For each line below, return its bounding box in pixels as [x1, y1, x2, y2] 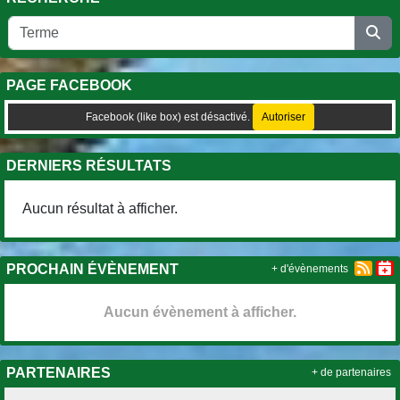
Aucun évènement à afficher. [104, 304, 296, 320]
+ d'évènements [271, 262, 348, 274]
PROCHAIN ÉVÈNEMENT [6, 261, 179, 277]
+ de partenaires [312, 366, 391, 378]
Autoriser [262, 110, 305, 123]
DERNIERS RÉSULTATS [6, 157, 171, 173]
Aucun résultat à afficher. [22, 200, 178, 216]
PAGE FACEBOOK [6, 77, 132, 93]
